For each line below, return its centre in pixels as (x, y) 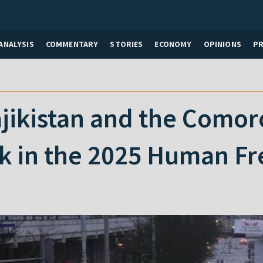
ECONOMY (173, 44)
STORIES (127, 44)
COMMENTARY (72, 44)
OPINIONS (222, 44)
